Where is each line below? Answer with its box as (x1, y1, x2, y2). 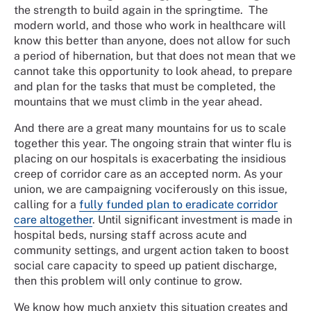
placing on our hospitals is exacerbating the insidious (14, 151, 286, 165)
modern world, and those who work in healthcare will (14, 18, 286, 32)
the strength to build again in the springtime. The (14, 3, 268, 17)
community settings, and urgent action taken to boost (14, 243, 289, 257)
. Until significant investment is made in (92, 212, 292, 226)
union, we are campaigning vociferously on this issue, (14, 182, 287, 196)
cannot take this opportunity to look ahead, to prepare (14, 64, 292, 78)
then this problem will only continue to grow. (14, 274, 245, 287)
